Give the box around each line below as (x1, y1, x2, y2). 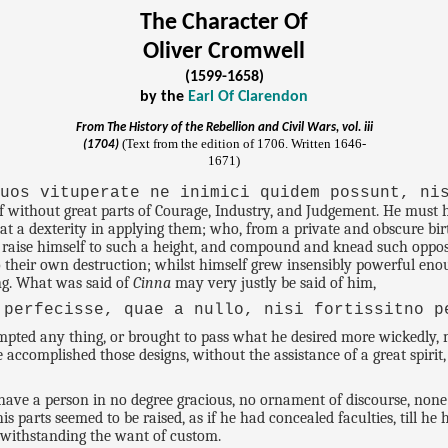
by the (140, 88, 188, 105)
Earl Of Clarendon (188, 88, 308, 105)
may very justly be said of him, (171, 273, 377, 292)
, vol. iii (335, 120, 373, 134)
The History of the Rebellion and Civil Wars (106, 120, 336, 134)
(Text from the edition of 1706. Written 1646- (121, 135, 366, 151)
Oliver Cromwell (143, 39, 305, 64)
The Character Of (140, 10, 308, 35)
